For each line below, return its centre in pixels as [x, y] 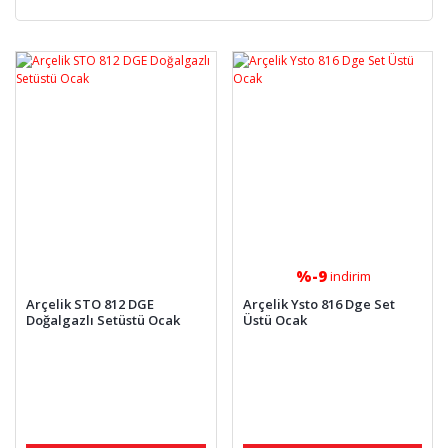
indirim [351, 275]
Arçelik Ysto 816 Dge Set [318, 303]
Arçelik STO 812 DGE [90, 303]
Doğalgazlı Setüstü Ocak [103, 319]
